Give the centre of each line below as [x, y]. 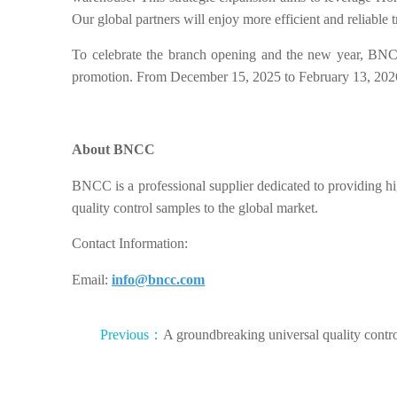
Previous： [131, 334]
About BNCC [114, 149]
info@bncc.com [159, 280]
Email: [92, 280]
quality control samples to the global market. [195, 207]
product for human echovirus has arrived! [187, 352]
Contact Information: [130, 244]
